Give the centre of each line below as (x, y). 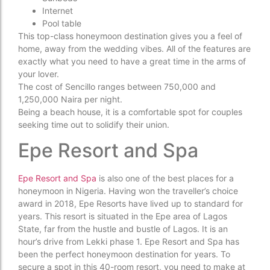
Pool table (62, 23)
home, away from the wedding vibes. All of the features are (134, 48)
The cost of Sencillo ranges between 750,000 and (117, 86)
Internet (58, 10)
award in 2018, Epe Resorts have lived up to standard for (130, 203)
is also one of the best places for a (165, 178)
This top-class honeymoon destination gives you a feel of (130, 36)
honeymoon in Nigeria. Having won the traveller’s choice (128, 190)
